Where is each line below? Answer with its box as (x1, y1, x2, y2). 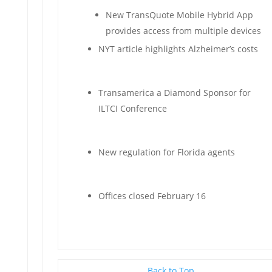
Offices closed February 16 (98, 190, 206, 202)
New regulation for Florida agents (98, 146, 235, 158)
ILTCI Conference (98, 103, 167, 114)
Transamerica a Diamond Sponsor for (98, 87, 251, 98)
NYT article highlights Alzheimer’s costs (98, 43, 258, 55)
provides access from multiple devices (105, 25, 261, 36)
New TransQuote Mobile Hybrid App (105, 9, 253, 21)
